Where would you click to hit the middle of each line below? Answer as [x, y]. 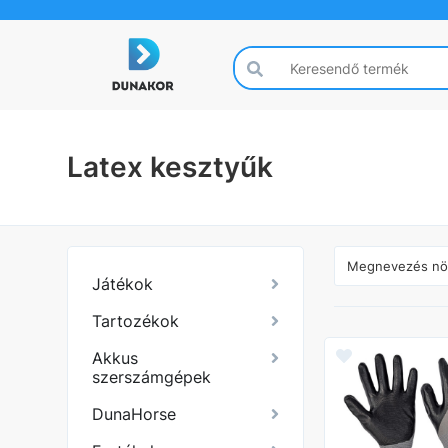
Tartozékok [136, 321]
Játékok [123, 284]
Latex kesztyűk [170, 167]
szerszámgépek [152, 377]
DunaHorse [134, 414]
